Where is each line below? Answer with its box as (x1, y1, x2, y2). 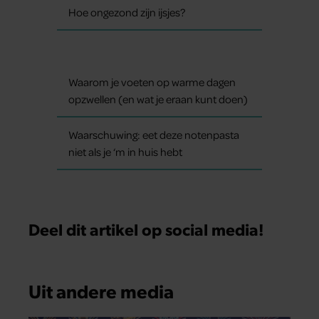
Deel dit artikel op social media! (28, 218, 264, 241)
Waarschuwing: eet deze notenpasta (68, 127, 239, 142)
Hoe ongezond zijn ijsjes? (68, 5, 185, 20)
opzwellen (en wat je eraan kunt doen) (68, 92, 248, 107)
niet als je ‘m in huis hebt (68, 145, 182, 159)
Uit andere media (28, 278, 174, 303)
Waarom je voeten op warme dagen (68, 75, 236, 90)
